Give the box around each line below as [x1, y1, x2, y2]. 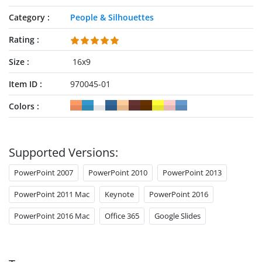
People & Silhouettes [70, 12, 154, 23]
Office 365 [105, 211, 139, 221]
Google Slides [154, 211, 201, 221]
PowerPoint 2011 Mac [14, 189, 89, 199]
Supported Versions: [9, 144, 118, 160]
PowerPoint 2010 [88, 167, 147, 178]
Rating [9, 34, 35, 45]
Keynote [105, 189, 134, 199]
